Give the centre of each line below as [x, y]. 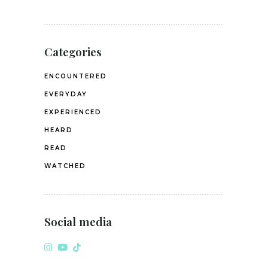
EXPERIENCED [73, 112]
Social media [78, 221]
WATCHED [65, 166]
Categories [73, 51]
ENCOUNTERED [76, 76]
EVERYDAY [66, 94]
